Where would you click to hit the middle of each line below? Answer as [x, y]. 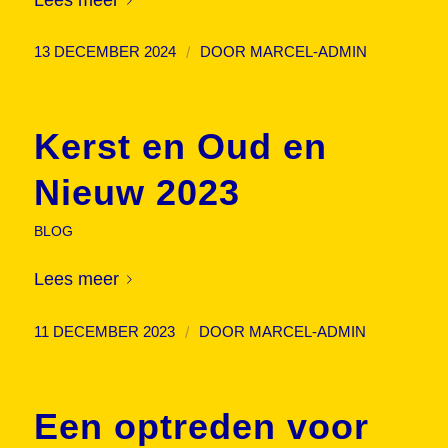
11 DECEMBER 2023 [104, 331]
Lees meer [76, 278]
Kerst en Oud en [180, 147]
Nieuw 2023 [136, 193]
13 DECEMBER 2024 [104, 52]
